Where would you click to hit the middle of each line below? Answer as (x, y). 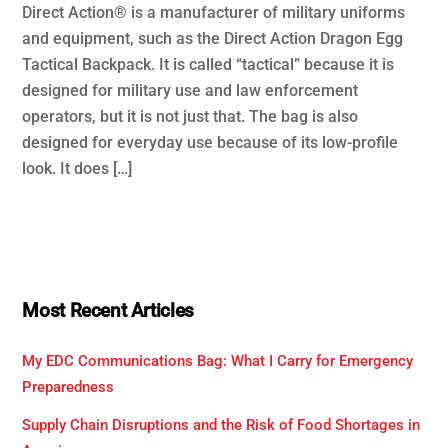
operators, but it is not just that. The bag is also (190, 117)
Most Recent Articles (108, 310)
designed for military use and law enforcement (190, 91)
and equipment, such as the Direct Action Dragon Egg (213, 39)
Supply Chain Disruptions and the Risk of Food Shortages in (221, 424)
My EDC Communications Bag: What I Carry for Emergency (218, 360)
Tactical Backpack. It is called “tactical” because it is (208, 65)
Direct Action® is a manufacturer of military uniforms (214, 13)
